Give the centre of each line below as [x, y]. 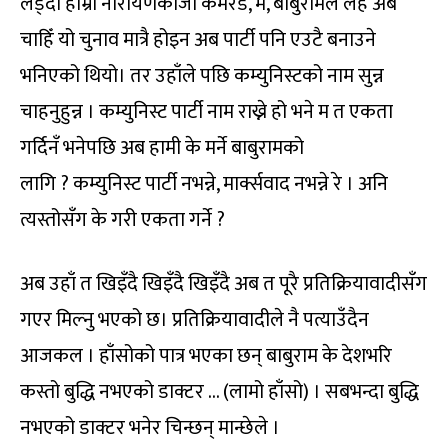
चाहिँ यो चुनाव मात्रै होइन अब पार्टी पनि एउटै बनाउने [198, 39]
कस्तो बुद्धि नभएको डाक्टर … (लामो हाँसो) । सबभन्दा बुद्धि [219, 391]
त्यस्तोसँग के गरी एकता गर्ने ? [122, 219]
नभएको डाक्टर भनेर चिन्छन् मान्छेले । [150, 427]
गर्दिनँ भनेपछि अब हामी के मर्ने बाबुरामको [162, 147]
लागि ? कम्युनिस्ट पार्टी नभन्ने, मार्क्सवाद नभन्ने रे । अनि [204, 183]
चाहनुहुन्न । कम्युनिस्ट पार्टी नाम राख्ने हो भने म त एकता [206, 111]
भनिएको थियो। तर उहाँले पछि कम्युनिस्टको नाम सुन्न [202, 75]
